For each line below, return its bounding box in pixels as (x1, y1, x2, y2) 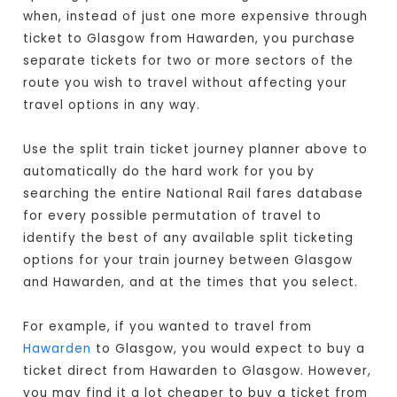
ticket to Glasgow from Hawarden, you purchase (23, 30, 356, 48)
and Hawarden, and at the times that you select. (23, 274, 359, 292)
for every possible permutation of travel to (23, 207, 323, 225)
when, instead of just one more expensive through (23, 8, 369, 26)
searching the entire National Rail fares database (23, 185, 364, 203)
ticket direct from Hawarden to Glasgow (23, 362, 301, 380)
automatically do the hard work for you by (23, 163, 315, 181)
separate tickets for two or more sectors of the (23, 52, 354, 70)
